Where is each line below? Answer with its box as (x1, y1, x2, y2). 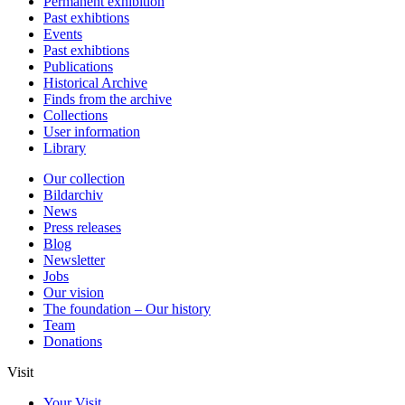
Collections (43, 108, 108, 124)
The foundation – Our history (43, 301, 211, 317)
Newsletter (43, 252, 105, 268)
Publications (43, 59, 113, 75)
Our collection (43, 171, 125, 187)
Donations (43, 334, 102, 350)
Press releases (43, 220, 121, 236)
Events (43, 26, 82, 42)
